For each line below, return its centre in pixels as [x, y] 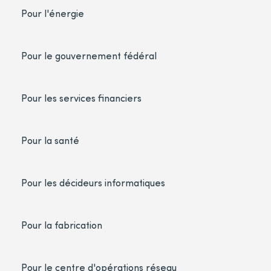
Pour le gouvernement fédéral [89, 56]
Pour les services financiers [81, 98]
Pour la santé [50, 140]
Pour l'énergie [53, 13]
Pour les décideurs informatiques [93, 183]
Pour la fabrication [62, 225]
